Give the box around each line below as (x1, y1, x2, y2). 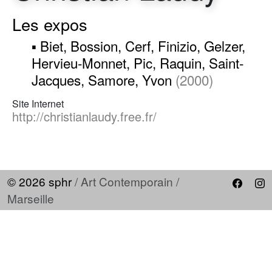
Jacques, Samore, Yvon (32, 70, 172, 90)
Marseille (7, 190, 54, 207)
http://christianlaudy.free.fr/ (12, 107, 157, 126)
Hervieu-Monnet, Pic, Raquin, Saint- (32, 53, 243, 73)
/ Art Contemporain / (75, 173, 179, 190)
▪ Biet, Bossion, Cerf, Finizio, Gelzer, (32, 36, 245, 56)
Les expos (12, 12, 87, 36)
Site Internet (12, 97, 64, 111)
